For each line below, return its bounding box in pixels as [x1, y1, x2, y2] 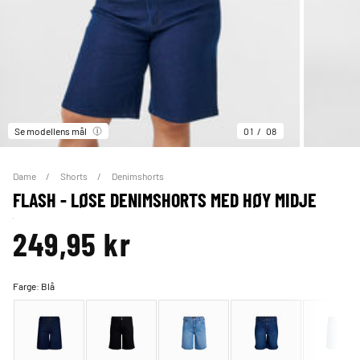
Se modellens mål [14, 125, 87, 138]
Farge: [13, 280, 41, 293]
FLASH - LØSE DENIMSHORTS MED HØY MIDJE [13, 188, 317, 212]
